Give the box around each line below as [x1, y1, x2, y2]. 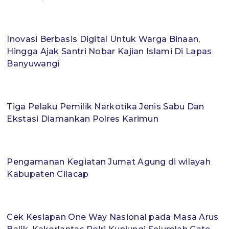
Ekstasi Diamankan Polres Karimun [7, 114, 159, 124]
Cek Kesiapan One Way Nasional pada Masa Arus [7, 212, 219, 222]
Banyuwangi [7, 59, 60, 69]
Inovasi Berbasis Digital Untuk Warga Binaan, [7, 34, 200, 44]
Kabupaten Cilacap [7, 169, 89, 179]
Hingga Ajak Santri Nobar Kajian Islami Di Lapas [7, 47, 212, 57]
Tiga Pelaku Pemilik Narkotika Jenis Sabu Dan [7, 102, 204, 112]
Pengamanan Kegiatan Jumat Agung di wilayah [7, 157, 211, 167]
